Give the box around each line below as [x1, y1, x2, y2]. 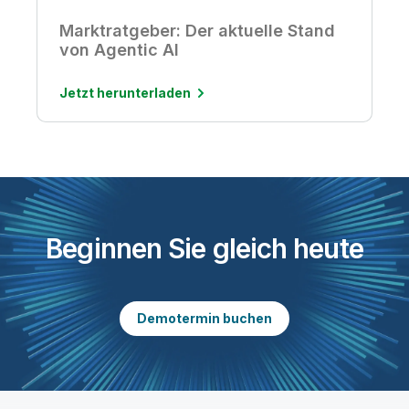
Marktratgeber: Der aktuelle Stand [59, 20, 335, 40]
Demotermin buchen [137, 309, 272, 326]
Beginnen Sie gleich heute [46, 231, 363, 265]
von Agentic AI [59, 39, 179, 59]
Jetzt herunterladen [59, 84, 191, 100]
